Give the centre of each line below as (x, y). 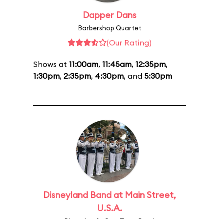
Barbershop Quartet (109, 28)
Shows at (51, 64)
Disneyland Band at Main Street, (109, 195)
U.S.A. (109, 208)
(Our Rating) (129, 43)
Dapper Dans (109, 15)
